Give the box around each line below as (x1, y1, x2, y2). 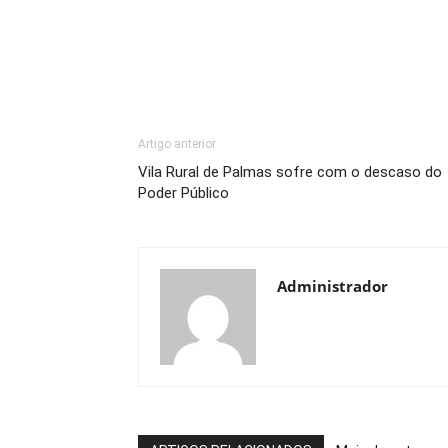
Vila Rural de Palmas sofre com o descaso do (138, 163, 442, 181)
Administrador (277, 276, 388, 296)
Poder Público (138, 184, 229, 202)
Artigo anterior (138, 137, 216, 151)
